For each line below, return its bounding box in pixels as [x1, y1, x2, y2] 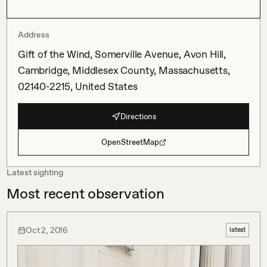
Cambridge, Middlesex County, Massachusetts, [18, 64, 230, 76]
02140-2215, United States [18, 80, 138, 92]
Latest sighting [7, 167, 63, 177]
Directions [120, 111, 156, 121]
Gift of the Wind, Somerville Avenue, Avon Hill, [18, 48, 226, 60]
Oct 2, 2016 [26, 225, 69, 235]
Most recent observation [7, 185, 164, 202]
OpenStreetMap [101, 138, 159, 147]
